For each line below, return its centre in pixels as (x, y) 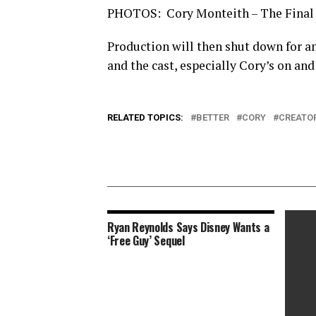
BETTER (213, 117)
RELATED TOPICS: (145, 117)
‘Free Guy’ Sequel (146, 241)
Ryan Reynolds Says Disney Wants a (188, 227)
